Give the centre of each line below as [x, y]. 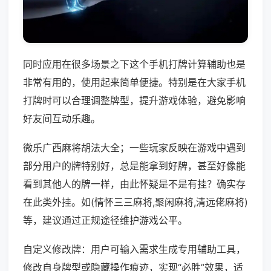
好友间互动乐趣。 [62, 119]
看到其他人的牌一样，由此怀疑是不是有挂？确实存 [134, 184]
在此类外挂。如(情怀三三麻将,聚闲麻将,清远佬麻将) [135, 202]
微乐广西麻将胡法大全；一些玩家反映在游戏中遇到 [134, 148]
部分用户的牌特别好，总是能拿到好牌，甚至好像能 [134, 166]
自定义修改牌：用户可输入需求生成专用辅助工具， [134, 250]
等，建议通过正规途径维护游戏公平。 [105, 220]
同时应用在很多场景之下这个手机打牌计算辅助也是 [134, 64]
